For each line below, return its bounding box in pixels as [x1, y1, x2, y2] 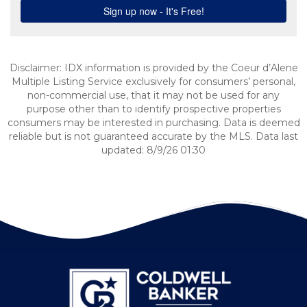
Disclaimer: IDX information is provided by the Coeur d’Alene [9, 62, 298, 74]
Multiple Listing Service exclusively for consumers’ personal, [12, 75, 295, 88]
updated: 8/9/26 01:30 [101, 144, 206, 156]
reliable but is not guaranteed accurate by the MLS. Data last [9, 130, 298, 143]
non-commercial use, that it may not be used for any [27, 89, 280, 101]
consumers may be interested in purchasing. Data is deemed [7, 116, 300, 129]
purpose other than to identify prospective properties [26, 103, 281, 115]
